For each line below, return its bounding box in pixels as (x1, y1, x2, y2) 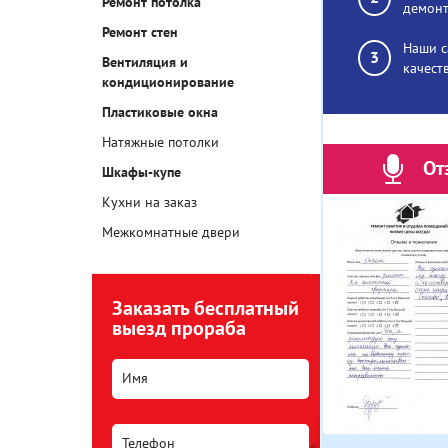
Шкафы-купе (102, 164, 181, 181)
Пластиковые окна (102, 104, 218, 121)
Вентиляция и (102, 54, 188, 71)
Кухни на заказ (102, 194, 197, 211)
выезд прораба (112, 317, 246, 341)
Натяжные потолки (102, 134, 219, 151)
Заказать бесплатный (112, 297, 299, 321)
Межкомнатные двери (102, 224, 240, 241)
